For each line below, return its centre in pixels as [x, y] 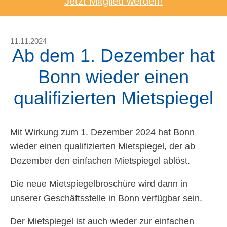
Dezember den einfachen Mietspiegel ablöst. [100, 161]
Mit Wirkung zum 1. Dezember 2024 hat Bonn [102, 132]
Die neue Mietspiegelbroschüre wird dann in [99, 184]
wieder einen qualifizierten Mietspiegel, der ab [103, 146]
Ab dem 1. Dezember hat [113, 55]
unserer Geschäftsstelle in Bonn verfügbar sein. [106, 198]
